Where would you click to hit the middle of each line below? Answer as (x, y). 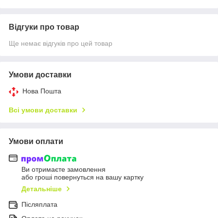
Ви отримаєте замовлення (64, 170)
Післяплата (39, 205)
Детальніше (42, 189)
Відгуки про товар (44, 27)
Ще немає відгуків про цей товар (61, 43)
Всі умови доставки (43, 110)
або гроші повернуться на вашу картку (82, 177)
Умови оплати (36, 141)
